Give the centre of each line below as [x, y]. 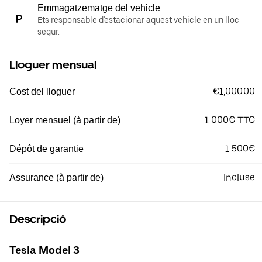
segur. [49, 32]
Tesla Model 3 [44, 250]
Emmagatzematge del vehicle [99, 8]
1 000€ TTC [230, 120]
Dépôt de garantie [46, 149]
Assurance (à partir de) [56, 178]
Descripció [38, 220]
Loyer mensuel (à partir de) [65, 120]
